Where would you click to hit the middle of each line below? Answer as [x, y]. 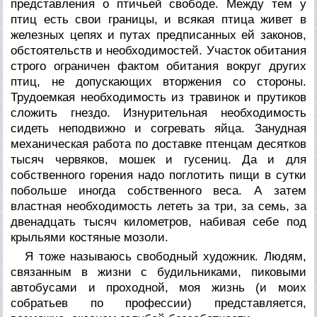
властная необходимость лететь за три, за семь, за [158, 206]
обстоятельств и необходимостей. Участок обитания [158, 50]
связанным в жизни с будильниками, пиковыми [158, 272]
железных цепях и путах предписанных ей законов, [158, 35]
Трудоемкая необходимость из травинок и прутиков [158, 97]
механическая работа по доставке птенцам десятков [158, 144]
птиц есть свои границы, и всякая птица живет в [158, 19]
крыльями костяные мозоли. [90, 237]
